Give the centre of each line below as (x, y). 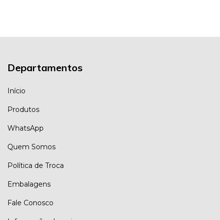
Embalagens (29, 184)
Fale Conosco (30, 203)
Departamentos (45, 67)
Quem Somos (31, 147)
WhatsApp (26, 128)
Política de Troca (36, 166)
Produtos (23, 110)
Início (16, 91)
